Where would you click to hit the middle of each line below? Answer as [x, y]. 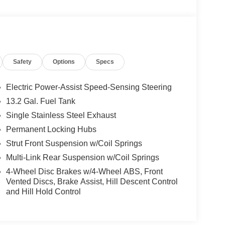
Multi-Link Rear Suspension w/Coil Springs [82, 158]
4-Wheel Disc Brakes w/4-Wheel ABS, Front [84, 172]
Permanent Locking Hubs [51, 130]
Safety [23, 62]
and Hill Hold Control [43, 192]
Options [64, 62]
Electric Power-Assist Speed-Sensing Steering [89, 87]
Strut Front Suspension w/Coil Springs [74, 144]
